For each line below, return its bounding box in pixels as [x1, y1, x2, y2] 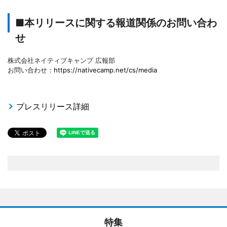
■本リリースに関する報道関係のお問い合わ [15, 16, 217, 29]
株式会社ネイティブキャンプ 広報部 [8, 56, 115, 64]
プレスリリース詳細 [16, 101, 89, 111]
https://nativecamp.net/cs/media [54, 65, 157, 74]
